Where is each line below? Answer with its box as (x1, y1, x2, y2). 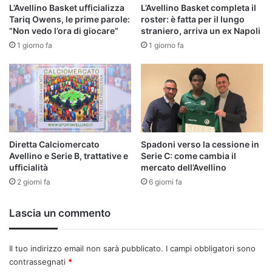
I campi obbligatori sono (166, 243, 256, 254)
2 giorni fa (17, 177, 50, 187)
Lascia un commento (9, 207, 110, 220)
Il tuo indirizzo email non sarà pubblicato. (9, 243, 163, 254)
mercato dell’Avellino (141, 162, 226, 173)
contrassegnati (9, 257, 68, 267)
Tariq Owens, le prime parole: (9, 13, 130, 24)
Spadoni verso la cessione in (141, 139, 259, 150)
